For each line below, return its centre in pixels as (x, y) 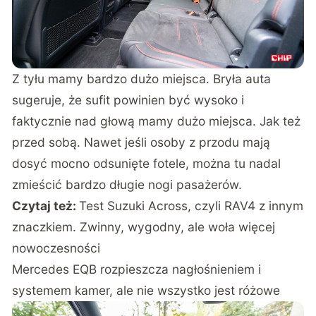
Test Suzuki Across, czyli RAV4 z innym (192, 206)
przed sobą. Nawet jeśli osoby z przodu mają (141, 142)
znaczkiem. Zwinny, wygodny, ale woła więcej (144, 227)
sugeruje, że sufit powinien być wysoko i (128, 100)
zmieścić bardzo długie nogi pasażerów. (127, 185)
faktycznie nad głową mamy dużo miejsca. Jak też (157, 121)
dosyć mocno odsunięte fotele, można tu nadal (147, 164)
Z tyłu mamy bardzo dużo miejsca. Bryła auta (142, 79)
